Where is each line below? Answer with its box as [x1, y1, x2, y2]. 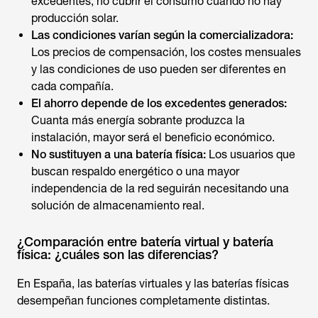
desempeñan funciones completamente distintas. [17, 294, 270, 307]
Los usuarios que [209, 148, 295, 161]
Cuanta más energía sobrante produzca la [31, 114, 245, 127]
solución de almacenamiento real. [31, 199, 204, 212]
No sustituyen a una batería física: [31, 148, 209, 161]
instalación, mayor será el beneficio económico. [31, 131, 275, 144]
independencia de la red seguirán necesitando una [31, 182, 289, 195]
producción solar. [31, 11, 119, 25]
